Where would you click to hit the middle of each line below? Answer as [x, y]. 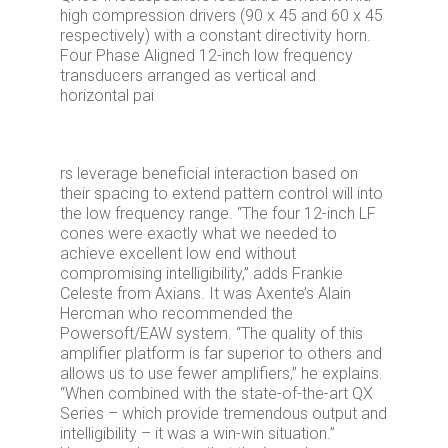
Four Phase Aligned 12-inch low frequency [206, 55]
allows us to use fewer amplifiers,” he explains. [221, 373]
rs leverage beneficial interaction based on [209, 173]
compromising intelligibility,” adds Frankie [201, 273]
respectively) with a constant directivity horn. [215, 35]
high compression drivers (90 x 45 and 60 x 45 [221, 15]
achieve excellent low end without [178, 253]
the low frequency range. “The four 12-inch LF [218, 213]
